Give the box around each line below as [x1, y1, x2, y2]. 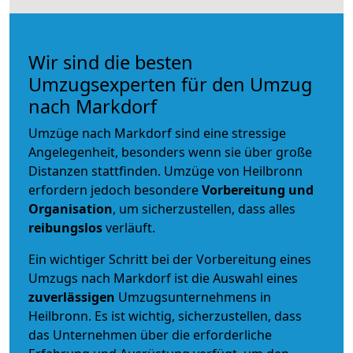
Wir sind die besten [28, 49, 193, 75]
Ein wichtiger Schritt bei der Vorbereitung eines [28, 250, 311, 268]
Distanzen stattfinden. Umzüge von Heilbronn [28, 162, 303, 180]
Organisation [28, 199, 113, 217]
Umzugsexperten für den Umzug [28, 71, 312, 97]
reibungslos [28, 218, 102, 236]
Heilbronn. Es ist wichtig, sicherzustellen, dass [28, 307, 302, 325]
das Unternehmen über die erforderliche [28, 325, 272, 344]
